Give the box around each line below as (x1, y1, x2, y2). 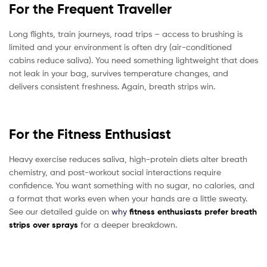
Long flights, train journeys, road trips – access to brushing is (9, 28, 243, 39)
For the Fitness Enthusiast (9, 126, 171, 143)
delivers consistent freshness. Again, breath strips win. (9, 80, 215, 91)
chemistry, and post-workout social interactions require (9, 166, 221, 177)
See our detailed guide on (9, 206, 111, 216)
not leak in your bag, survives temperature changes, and (9, 67, 228, 78)
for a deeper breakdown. (78, 219, 177, 229)
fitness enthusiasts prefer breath (129, 206, 257, 217)
